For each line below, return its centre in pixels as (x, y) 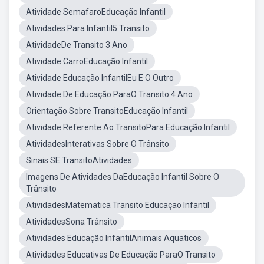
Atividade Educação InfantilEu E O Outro (100, 78)
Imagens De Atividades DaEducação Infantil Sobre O (123, 177)
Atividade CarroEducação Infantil (87, 61)
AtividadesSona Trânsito (72, 222)
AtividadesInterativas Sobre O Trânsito (98, 144)
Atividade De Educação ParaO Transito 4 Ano (109, 94)
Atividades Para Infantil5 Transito (88, 28)
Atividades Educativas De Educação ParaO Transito (121, 255)
